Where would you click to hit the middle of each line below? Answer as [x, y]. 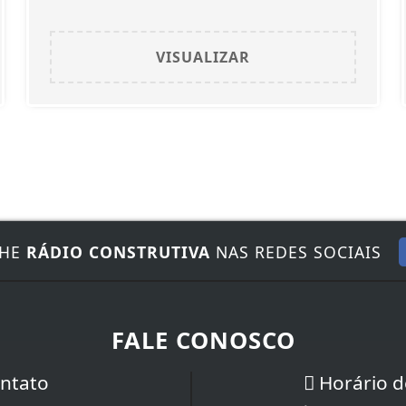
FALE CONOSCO [203, 341]
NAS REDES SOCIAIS [296, 252]
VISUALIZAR [203, 58]
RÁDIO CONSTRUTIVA [118, 252]
